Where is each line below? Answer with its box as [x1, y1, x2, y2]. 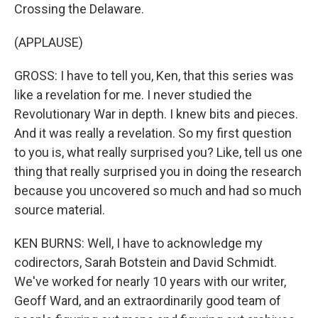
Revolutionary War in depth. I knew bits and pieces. [14, 106, 298, 121]
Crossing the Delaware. [14, 1, 144, 16]
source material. [14, 202, 105, 217]
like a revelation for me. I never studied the [14, 87, 252, 102]
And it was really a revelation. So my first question [14, 126, 292, 141]
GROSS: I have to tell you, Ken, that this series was [14, 68, 294, 83]
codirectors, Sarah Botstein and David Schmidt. [14, 255, 277, 270]
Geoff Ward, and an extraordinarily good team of [14, 293, 281, 308]
